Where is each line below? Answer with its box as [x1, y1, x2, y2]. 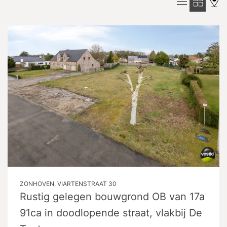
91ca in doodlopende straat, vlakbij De [20, 206, 202, 219]
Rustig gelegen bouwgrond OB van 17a [20, 190, 205, 203]
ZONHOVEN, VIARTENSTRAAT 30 [20, 179, 117, 187]
